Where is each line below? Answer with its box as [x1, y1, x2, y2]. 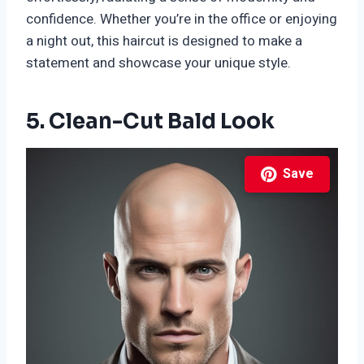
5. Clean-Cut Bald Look [26, 108, 275, 136]
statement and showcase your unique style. [26, 53, 291, 74]
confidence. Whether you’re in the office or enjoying [26, 9, 337, 30]
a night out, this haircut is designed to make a [26, 31, 302, 52]
